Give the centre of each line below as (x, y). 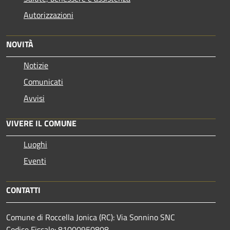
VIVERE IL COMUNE (41, 123)
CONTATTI (23, 190)
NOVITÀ (20, 44)
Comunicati (43, 82)
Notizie (36, 65)
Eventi (35, 161)
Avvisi (34, 98)
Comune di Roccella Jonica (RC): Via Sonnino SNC (91, 217)
